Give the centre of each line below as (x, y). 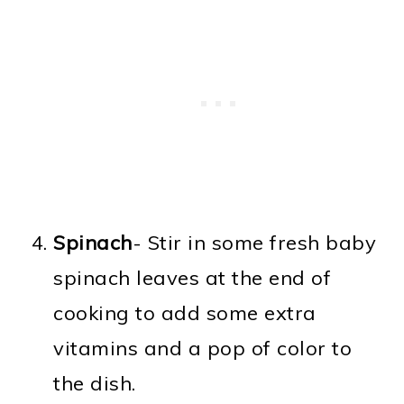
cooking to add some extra (185, 312)
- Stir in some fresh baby (254, 242)
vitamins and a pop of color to (203, 348)
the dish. (95, 383)
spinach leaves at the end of (193, 277)
